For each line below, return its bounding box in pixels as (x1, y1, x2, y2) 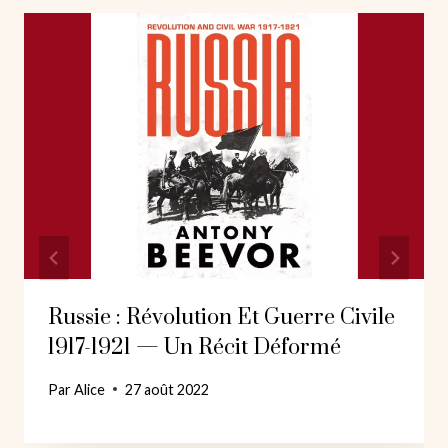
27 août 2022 (125, 380, 210, 398)
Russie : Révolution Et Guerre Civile (48, 304, 395, 332)
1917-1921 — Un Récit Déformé (48, 334, 341, 362)
